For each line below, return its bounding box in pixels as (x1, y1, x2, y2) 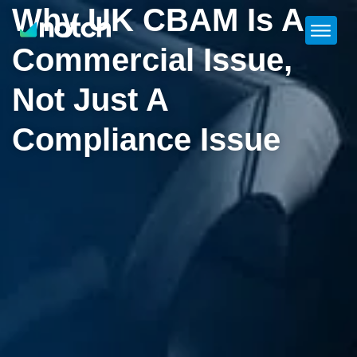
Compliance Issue (12, 122, 280, 157)
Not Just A (12, 82, 168, 117)
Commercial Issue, (12, 42, 292, 77)
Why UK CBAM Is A (12, 2, 304, 37)
